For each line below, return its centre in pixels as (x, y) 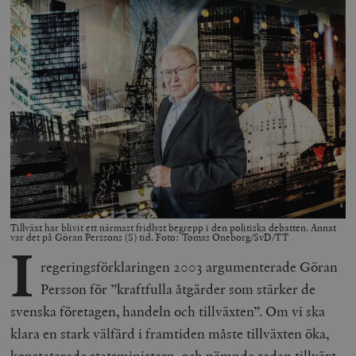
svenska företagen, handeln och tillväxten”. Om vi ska (168, 311)
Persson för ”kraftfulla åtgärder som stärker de (178, 289)
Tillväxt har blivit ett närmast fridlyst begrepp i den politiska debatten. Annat (174, 228)
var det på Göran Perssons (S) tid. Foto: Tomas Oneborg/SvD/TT (150, 237)
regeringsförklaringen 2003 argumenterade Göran (189, 267)
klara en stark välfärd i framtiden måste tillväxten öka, (170, 334)
